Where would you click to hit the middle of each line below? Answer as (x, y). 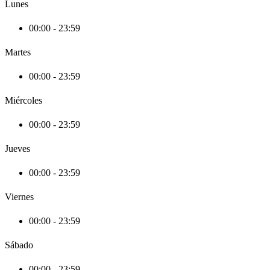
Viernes (19, 197)
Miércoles (24, 101)
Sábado (19, 245)
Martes (18, 52)
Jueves (17, 149)
